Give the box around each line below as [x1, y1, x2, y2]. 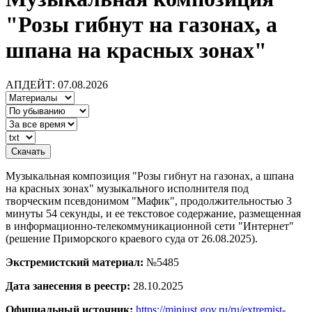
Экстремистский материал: [6, 256, 143, 268]
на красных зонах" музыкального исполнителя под [6, 182, 249, 194]
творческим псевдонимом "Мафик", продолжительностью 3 [6, 194, 292, 207]
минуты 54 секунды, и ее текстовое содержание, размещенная [6, 207, 301, 219]
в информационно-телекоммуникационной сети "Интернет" [6, 219, 294, 232]
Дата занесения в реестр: [6, 279, 130, 292]
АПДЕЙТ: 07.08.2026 [6, 78, 108, 91]
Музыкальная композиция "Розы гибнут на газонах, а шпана [6, 169, 294, 182]
